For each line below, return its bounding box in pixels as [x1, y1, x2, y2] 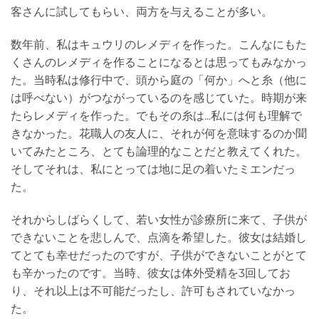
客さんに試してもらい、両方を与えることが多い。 [11, 5, 273, 19]
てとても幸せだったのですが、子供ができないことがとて [11, 249, 307, 263]
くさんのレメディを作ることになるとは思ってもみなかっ [11, 56, 307, 70]
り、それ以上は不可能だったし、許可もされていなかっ [11, 284, 296, 298]
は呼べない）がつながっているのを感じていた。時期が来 [11, 91, 307, 105]
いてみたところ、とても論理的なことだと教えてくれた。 [11, 145, 307, 159]
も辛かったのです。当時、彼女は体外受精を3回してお [11, 266, 291, 281]
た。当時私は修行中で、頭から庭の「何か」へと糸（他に [11, 73, 307, 88]
